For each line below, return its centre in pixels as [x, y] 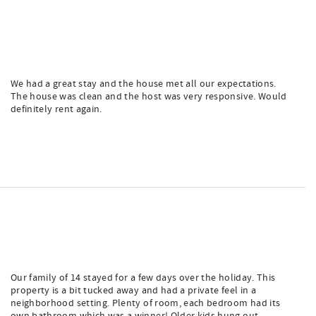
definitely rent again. [56, 109]
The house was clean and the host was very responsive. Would [149, 97]
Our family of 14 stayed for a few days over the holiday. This [143, 278]
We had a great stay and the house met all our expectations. [144, 84]
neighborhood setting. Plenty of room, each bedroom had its [146, 303]
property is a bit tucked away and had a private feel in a [133, 291]
